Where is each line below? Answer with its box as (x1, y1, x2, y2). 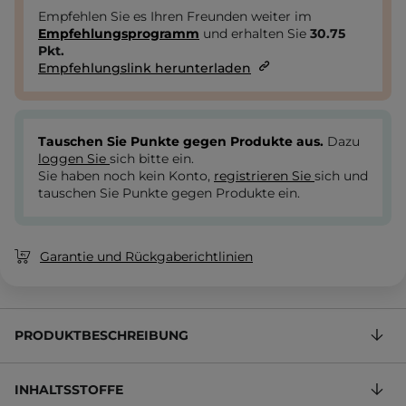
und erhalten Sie (199, 25, 310, 43)
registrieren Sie (214, 168, 314, 185)
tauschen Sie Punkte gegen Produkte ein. (38, 185, 300, 202)
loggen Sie (38, 150, 110, 168)
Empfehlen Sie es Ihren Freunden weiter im (38, 8, 312, 25)
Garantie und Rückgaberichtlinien (40, 248, 253, 266)
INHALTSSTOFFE (14, 382, 123, 399)
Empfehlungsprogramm (38, 25, 199, 43)
